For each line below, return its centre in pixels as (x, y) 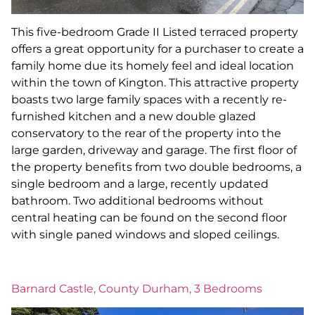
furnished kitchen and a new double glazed (134, 117)
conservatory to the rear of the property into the (146, 134)
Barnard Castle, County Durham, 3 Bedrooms (137, 289)
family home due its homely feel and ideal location (153, 66)
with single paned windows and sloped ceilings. (145, 235)
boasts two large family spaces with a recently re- (149, 100)
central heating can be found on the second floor (149, 218)
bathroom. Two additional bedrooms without (137, 201)
